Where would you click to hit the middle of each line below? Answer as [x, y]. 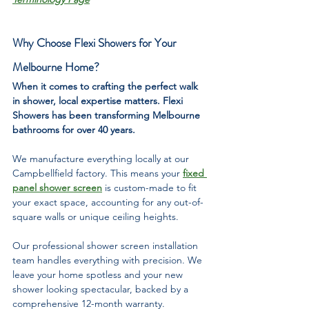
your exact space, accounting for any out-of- [108, 202]
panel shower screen [57, 188]
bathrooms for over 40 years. [74, 130]
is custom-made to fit [151, 188]
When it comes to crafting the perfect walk [107, 87]
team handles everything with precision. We [109, 260]
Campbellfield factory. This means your [98, 173]
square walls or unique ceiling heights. [96, 217]
